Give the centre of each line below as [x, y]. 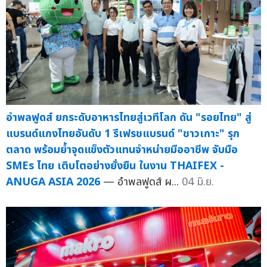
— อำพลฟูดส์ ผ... [142, 182]
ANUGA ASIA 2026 [53, 182]
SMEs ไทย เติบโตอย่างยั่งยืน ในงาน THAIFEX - [115, 166]
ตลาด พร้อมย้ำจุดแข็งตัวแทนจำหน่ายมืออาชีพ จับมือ [122, 150]
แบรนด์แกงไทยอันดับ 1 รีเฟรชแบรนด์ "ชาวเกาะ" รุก [123, 133]
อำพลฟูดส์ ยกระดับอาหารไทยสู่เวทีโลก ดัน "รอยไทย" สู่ [129, 117]
